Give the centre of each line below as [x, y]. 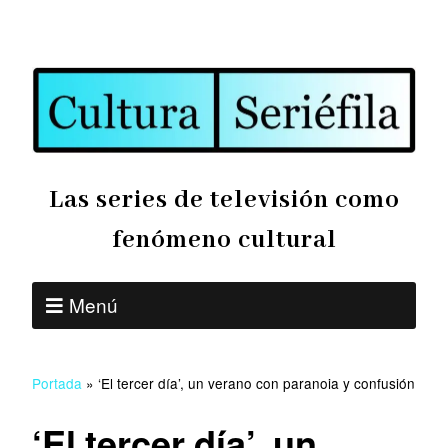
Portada [57, 383]
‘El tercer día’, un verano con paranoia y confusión [256, 383]
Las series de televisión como [224, 200]
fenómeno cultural [224, 240]
